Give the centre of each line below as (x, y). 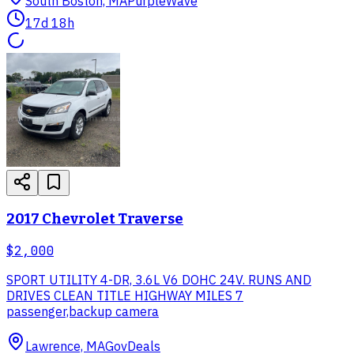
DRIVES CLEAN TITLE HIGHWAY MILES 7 (125, 296)
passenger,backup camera (83, 312)
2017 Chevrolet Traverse (95, 219)
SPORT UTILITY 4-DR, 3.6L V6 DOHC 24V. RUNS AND (159, 280)
